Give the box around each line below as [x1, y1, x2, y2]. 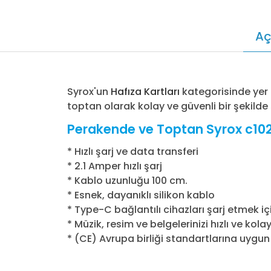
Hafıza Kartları [111, 85, 180, 99]
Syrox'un [67, 85, 111, 99]
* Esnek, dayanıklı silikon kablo [67, 188, 215, 203]
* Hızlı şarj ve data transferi [67, 145, 198, 159]
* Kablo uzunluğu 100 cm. [67, 174, 188, 188]
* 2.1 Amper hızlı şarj [67, 159, 162, 174]
